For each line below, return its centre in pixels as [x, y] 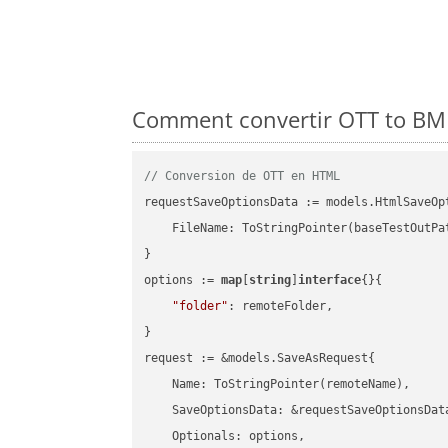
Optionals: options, [225, 436]
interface [330, 280]
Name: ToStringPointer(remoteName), [277, 384]
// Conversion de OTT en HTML [242, 176]
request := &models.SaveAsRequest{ [260, 358]
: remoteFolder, [281, 306]
